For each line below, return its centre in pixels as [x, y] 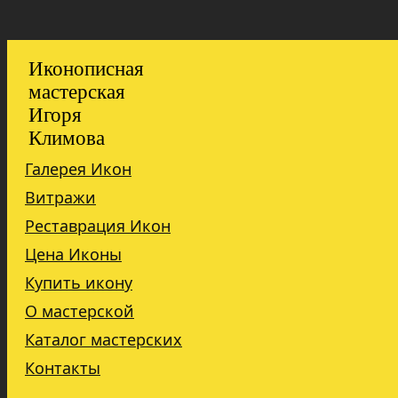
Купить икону [79, 283]
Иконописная [86, 69]
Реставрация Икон [98, 226]
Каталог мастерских [103, 340]
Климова [67, 139]
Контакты [63, 368]
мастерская [77, 92]
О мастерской [80, 311]
